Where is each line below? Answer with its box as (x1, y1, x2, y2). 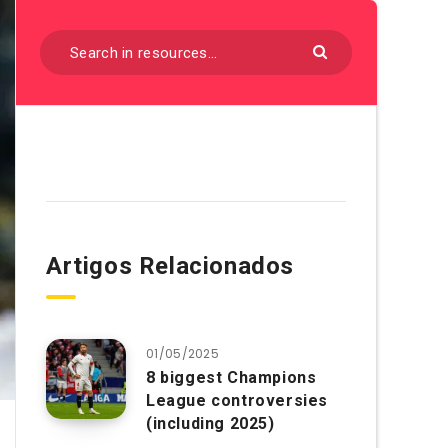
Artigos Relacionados (46, 252, 294, 280)
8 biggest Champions (146, 368, 317, 387)
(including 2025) (146, 414, 275, 433)
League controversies (146, 391, 329, 410)
